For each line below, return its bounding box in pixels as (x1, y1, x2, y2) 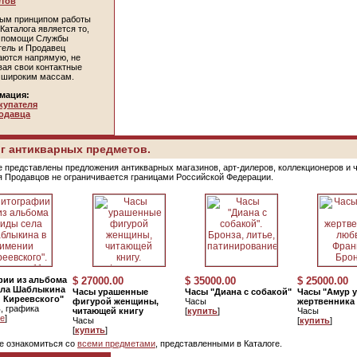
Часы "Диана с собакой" (185, 287, 292, 296)
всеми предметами (77, 339, 155, 348)
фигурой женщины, (73, 296, 159, 306)
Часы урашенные (73, 287, 148, 296)
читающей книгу (73, 306, 143, 316)
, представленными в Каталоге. (155, 339, 282, 348)
